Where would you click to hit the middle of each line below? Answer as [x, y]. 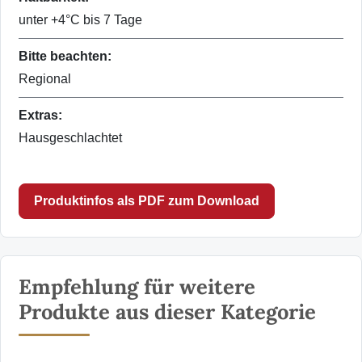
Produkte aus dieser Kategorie [167, 312]
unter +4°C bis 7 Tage [80, 20]
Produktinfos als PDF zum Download [147, 201]
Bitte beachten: [65, 57]
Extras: [40, 116]
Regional [45, 79]
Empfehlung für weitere [137, 287]
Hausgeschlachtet [70, 138]
